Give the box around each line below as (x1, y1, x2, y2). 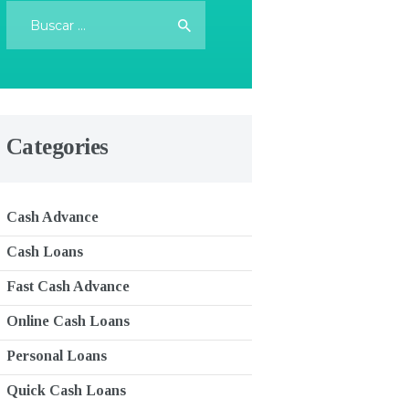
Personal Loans (5, 348, 107, 364)
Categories (5, 134, 109, 160)
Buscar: (5, 3, 53, 20)
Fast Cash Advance (5, 278, 130, 295)
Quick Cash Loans (5, 383, 126, 399)
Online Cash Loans (5, 313, 130, 330)
